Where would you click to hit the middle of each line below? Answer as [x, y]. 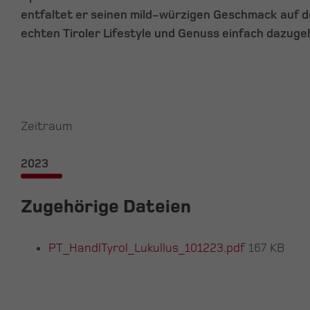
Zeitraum [46, 127]
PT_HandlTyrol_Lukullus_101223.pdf [148, 248]
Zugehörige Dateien [106, 207]
